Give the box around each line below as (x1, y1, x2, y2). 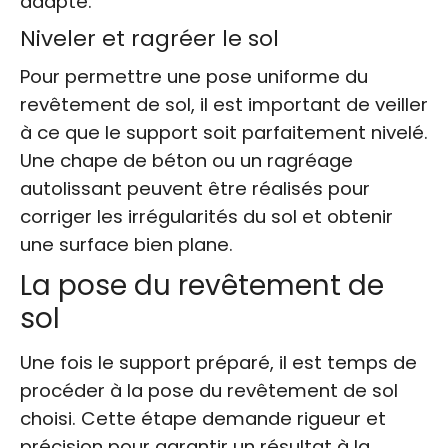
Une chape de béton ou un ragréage (20, 147, 353, 173)
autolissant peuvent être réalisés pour (20, 175, 370, 201)
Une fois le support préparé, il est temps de (20, 349, 417, 375)
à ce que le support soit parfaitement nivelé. (20, 119, 428, 145)
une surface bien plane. (20, 231, 233, 257)
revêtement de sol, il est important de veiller (20, 91, 428, 117)
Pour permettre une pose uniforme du (20, 63, 368, 89)
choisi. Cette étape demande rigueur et (20, 405, 386, 431)
